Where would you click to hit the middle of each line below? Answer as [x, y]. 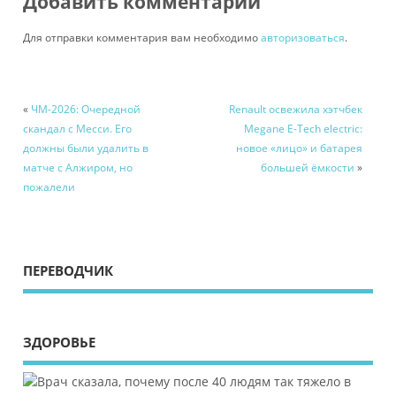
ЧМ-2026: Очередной [86, 110]
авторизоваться [303, 38]
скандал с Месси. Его [78, 129]
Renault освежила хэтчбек [296, 110]
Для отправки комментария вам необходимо [142, 38]
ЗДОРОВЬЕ [60, 342]
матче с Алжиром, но [78, 168]
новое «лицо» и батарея [300, 148]
